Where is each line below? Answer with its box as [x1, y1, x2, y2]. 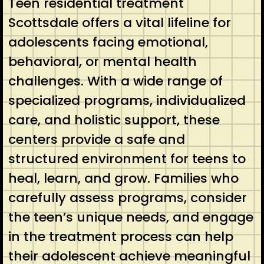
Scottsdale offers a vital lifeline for [8, 13, 231, 32]
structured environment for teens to [8, 149, 246, 168]
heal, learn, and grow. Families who [8, 169, 239, 187]
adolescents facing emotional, [8, 32, 208, 51]
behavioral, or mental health [8, 52, 197, 71]
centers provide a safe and [8, 130, 185, 148]
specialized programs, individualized [8, 91, 246, 110]
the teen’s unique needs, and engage [8, 207, 253, 226]
